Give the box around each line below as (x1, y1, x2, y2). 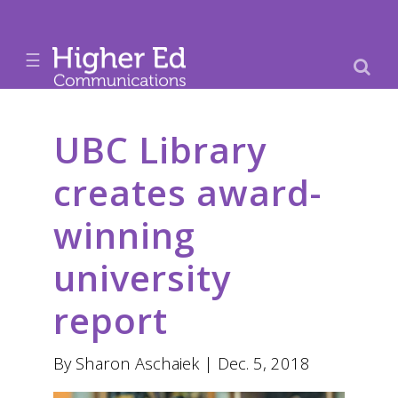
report (53, 296, 168, 345)
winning (53, 211, 195, 259)
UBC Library (53, 125, 267, 174)
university (53, 253, 231, 302)
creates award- (53, 168, 322, 217)
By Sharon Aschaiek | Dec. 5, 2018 (53, 352, 310, 374)
